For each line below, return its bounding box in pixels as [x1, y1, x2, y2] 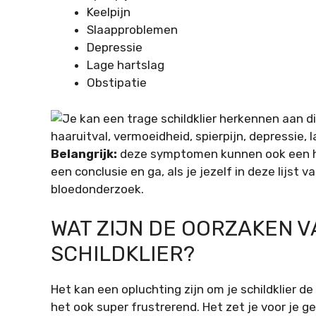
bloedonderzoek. [51, 181, 144, 196]
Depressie [87, 40, 142, 55]
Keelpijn [87, 5, 130, 20]
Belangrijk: [51, 146, 117, 161]
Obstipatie [87, 75, 147, 90]
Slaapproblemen [87, 23, 178, 37]
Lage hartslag [87, 58, 164, 73]
